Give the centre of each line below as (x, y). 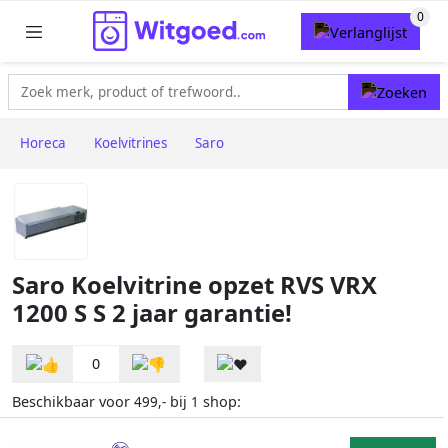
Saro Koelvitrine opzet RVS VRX (194, 285)
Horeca (43, 143)
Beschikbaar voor (73, 402)
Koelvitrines (130, 143)
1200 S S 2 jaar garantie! (152, 313)
